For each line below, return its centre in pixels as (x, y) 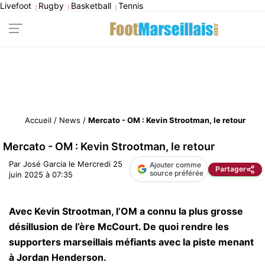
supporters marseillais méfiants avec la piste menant (131, 242)
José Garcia (45, 164)
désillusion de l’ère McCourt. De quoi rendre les (119, 227)
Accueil (38, 120)
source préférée (177, 173)
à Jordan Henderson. (58, 257)
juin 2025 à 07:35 (41, 174)
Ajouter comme (175, 165)
